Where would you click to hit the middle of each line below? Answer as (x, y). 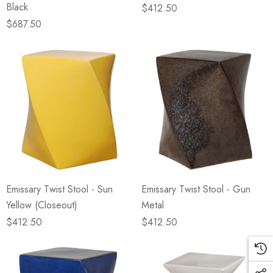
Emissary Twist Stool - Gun (196, 189)
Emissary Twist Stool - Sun (59, 189)
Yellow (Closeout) (42, 205)
